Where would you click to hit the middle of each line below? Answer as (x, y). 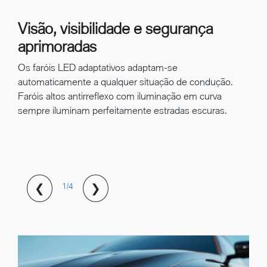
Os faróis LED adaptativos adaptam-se (98, 67)
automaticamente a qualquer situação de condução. (125, 81)
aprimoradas (57, 46)
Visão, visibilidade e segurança (115, 28)
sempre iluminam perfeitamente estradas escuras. (122, 110)
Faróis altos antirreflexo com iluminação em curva (120, 96)
